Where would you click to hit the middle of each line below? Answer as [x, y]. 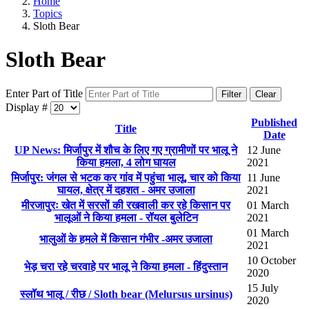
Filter [231, 94]
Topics [48, 13]
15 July [263, 288]
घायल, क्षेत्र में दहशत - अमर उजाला [126, 190]
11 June [263, 178]
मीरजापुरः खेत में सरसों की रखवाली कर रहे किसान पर [126, 206]
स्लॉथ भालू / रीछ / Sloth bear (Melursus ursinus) [126, 295]
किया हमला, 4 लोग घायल [126, 163]
